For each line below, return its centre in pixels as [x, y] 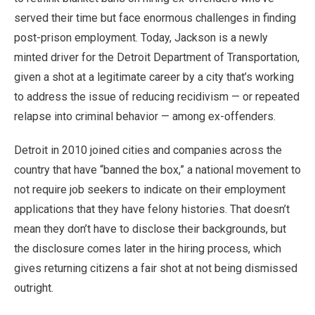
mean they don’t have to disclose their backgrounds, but [150, 229]
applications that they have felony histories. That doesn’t [152, 209]
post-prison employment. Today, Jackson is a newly [141, 38]
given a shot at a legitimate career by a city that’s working [154, 77]
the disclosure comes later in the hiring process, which [148, 249]
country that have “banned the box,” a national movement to [157, 170]
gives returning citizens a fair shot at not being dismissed [156, 268]
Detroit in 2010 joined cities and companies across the [148, 150]
